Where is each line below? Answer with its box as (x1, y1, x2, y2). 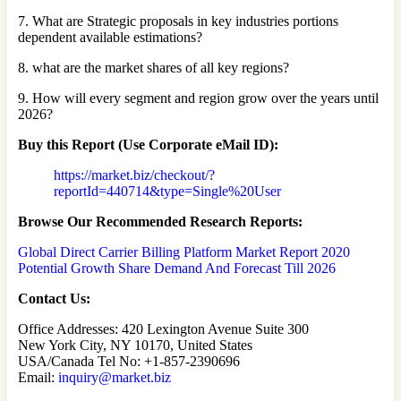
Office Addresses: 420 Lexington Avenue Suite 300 (18, 321, 309, 337)
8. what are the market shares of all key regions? (18, 60, 289, 76)
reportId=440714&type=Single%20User (54, 183, 281, 200)
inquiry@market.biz (58, 370, 171, 386)
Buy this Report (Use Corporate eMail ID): (18, 137, 282, 153)
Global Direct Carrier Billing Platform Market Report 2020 (18, 244, 350, 260)
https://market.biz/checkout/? (54, 167, 215, 183)
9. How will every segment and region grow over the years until (18, 90, 379, 107)
